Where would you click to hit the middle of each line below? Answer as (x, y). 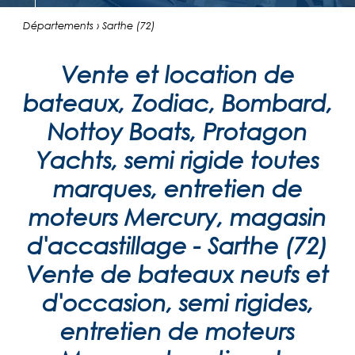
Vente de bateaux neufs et (177, 273)
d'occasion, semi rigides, (177, 302)
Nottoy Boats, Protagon (177, 131)
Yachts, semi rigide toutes (177, 159)
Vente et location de (177, 74)
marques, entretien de (177, 188)
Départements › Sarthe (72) (89, 25)
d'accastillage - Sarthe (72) (177, 245)
